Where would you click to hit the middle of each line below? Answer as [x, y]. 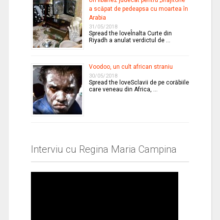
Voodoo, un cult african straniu [131, 67]
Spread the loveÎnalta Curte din [130, 33]
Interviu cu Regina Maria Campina [104, 149]
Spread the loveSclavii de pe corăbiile [139, 82]
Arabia [97, 17]
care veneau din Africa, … [123, 89]
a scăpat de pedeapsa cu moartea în [138, 9]
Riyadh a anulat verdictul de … [129, 40]
